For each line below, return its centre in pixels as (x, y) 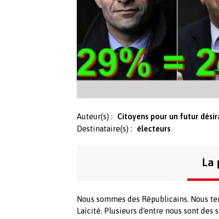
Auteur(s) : (95, 116)
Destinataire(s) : (104, 128)
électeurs (154, 128)
